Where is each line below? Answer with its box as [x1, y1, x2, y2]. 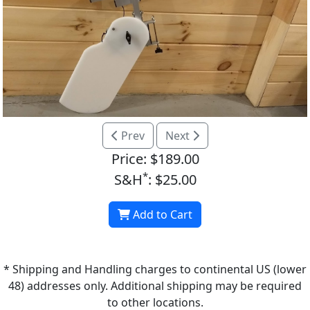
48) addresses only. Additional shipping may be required [8, 278, 302, 294]
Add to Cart [130, 207, 192, 223]
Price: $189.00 [111, 149, 199, 169]
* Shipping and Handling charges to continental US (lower [3, 262, 307, 277]
